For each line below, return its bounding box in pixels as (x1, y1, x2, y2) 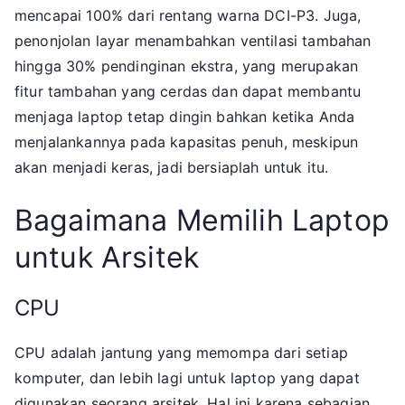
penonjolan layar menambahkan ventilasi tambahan (14, 32, 372, 51)
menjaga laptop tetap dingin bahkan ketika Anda (14, 108, 355, 127)
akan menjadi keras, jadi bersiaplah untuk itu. (14, 158, 329, 177)
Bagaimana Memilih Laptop (14, 202, 390, 239)
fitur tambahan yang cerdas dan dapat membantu (14, 82, 362, 101)
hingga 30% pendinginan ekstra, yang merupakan (14, 57, 359, 76)
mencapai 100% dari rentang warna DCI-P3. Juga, (14, 6, 362, 25)
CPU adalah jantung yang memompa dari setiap (14, 344, 348, 363)
